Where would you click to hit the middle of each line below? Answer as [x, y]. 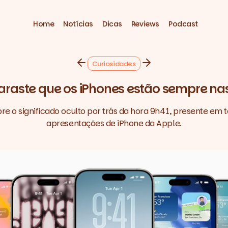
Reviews [145, 24]
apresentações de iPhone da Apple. [114, 124]
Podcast [183, 24]
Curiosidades [114, 64]
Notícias [78, 24]
